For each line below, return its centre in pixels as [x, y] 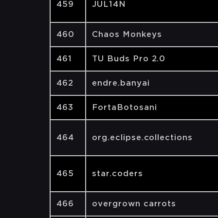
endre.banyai [121, 83]
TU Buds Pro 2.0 [129, 59]
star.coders [118, 173]
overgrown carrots [134, 204]
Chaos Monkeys [127, 34]
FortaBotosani [125, 107]
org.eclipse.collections [143, 137]
